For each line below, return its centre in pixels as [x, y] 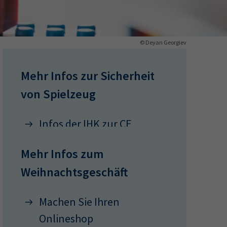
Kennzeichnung [77, 140]
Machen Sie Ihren [80, 202]
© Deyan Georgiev [163, 42]
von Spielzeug [59, 94]
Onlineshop [66, 218]
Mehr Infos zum [62, 154]
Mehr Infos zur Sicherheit [88, 76]
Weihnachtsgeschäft [74, 172]
